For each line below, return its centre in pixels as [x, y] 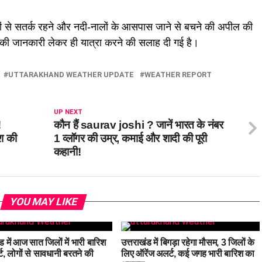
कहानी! [67, 151]
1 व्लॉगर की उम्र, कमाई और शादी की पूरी [130, 138]
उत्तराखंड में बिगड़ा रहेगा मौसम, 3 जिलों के [188, 242]
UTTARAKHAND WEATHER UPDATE [71, 74]
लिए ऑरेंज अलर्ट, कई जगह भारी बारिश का [188, 253]
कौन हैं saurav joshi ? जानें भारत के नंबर [138, 125]
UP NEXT [68, 112]
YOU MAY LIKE [43, 201]
